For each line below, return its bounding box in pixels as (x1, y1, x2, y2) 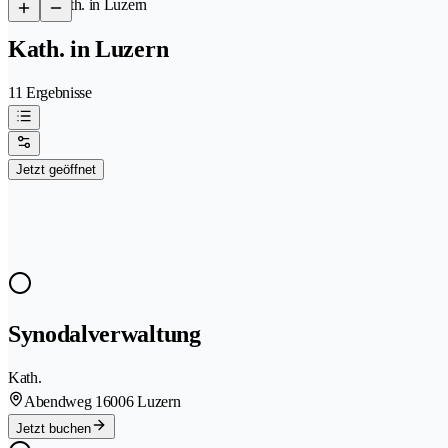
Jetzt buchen (16, 420, 91, 436)
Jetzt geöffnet (16, 161, 96, 177)
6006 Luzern (102, 392, 181, 410)
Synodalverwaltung (8, 320, 201, 347)
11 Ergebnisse (8, 83, 92, 101)
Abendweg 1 (24, 392, 103, 410)
